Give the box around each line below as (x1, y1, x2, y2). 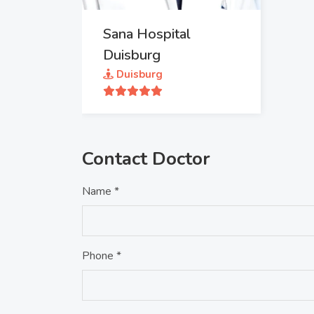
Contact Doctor (82, 146, 210, 171)
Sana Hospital (103, 25, 191, 43)
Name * (82, 184, 119, 199)
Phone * (82, 248, 121, 264)
